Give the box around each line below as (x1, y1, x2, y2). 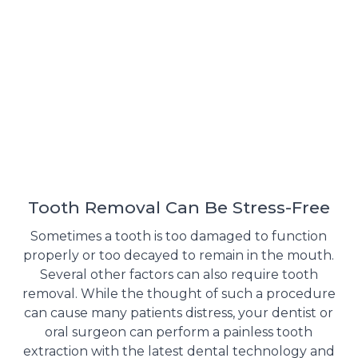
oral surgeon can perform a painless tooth (45, 324, 313, 340)
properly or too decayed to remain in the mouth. (23, 248, 335, 264)
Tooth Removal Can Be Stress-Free (27, 197, 330, 218)
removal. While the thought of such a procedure (22, 286, 336, 302)
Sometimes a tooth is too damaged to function (30, 229, 328, 245)
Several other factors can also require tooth (39, 267, 318, 283)
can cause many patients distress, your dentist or (24, 305, 334, 321)
